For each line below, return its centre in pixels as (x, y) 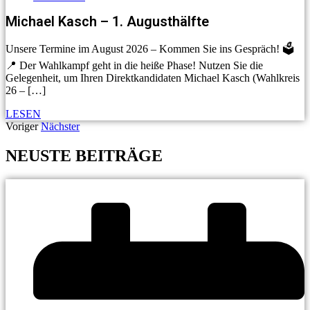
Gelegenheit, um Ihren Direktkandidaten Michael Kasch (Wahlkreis (153, 78)
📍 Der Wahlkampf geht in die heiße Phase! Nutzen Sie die (134, 66)
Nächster (60, 127)
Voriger (22, 127)
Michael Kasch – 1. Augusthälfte (107, 22)
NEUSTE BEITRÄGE (84, 156)
